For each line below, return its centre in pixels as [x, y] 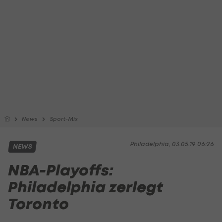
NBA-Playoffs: [61, 170]
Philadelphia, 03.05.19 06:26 [172, 144]
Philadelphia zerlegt [85, 187]
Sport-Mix [64, 119]
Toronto [38, 204]
